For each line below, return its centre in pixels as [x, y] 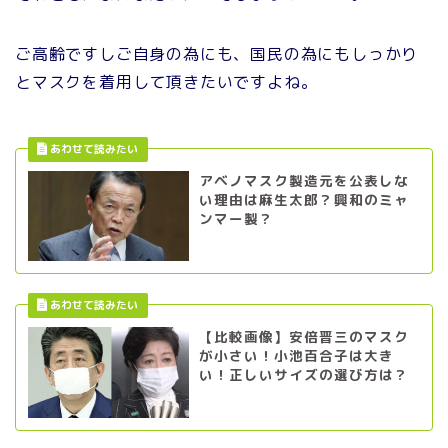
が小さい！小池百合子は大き [296, 356]
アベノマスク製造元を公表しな [303, 180]
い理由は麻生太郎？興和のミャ [303, 199]
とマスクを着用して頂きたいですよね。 [166, 81]
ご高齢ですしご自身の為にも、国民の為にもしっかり [217, 53]
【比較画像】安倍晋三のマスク [303, 337]
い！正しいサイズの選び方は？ [303, 375]
